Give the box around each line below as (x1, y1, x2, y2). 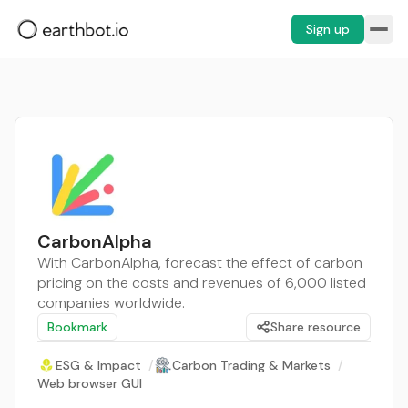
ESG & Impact (56, 357, 141, 373)
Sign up (306, 21, 350, 37)
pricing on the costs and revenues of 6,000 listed (37, 273, 366, 292)
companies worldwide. (37, 293, 185, 312)
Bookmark (47, 319, 107, 335)
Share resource (270, 319, 361, 335)
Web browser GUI (37, 375, 142, 392)
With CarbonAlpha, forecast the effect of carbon (37, 253, 362, 272)
